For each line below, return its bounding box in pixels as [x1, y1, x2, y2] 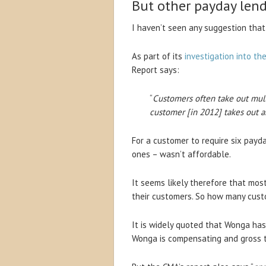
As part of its [132, 50, 182, 62]
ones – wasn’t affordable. [132, 148, 231, 160]
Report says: [132, 64, 179, 75]
